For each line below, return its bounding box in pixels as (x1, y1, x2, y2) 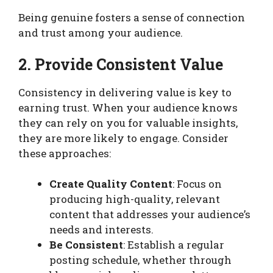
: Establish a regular (123, 238, 224, 252)
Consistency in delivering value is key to (18, 85, 232, 99)
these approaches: (18, 146, 111, 160)
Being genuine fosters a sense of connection (18, 10, 245, 25)
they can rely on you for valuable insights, (18, 115, 238, 130)
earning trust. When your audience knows (18, 100, 238, 115)
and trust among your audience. (18, 26, 183, 40)
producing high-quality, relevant (49, 192, 220, 207)
